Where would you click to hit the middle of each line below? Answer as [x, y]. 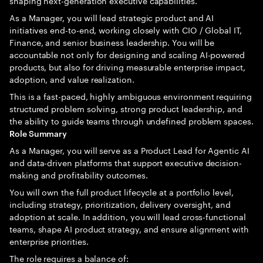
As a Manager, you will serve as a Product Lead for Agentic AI [129, 150]
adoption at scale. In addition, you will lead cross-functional [128, 216]
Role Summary [38, 133]
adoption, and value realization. [72, 79]
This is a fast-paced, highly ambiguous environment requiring [131, 96]
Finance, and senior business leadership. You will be [112, 42]
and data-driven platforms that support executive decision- [126, 162]
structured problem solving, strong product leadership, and [126, 108]
